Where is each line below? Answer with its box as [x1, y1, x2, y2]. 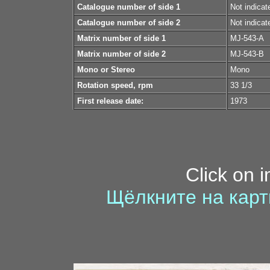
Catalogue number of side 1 [77, 2, 180, 11]
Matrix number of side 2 [77, 49, 166, 58]
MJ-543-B [230, 49, 264, 58]
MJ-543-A [230, 34, 264, 43]
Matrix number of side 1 [77, 34, 166, 43]
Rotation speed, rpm [77, 81, 153, 90]
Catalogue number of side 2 [77, 18, 180, 27]
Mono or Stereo [77, 65, 135, 74]
